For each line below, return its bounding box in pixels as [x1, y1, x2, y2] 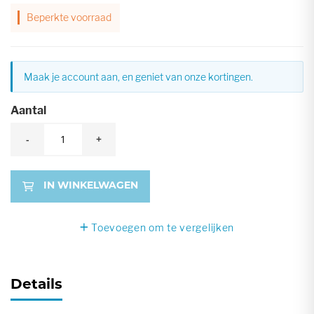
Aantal [11, 104, 46, 118]
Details [11, 278, 62, 293]
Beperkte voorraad [27, 11, 111, 23]
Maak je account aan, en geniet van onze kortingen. [24, 71, 253, 83]
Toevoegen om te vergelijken [91, 221, 235, 233]
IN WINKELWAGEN [43, 181, 138, 192]
